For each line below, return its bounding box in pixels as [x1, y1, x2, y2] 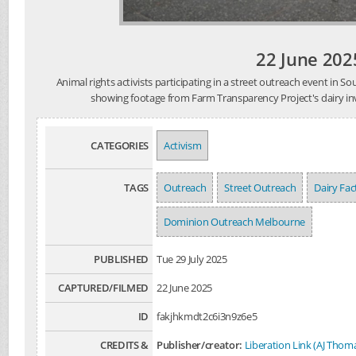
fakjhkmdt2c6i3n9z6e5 [157, 309, 257, 323]
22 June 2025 [157, 281, 213, 295]
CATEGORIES [91, 138, 149, 153]
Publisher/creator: [157, 338, 243, 352]
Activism [164, 138, 202, 153]
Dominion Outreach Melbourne [164, 215, 306, 229]
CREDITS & [99, 338, 149, 352]
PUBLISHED [93, 252, 149, 266]
